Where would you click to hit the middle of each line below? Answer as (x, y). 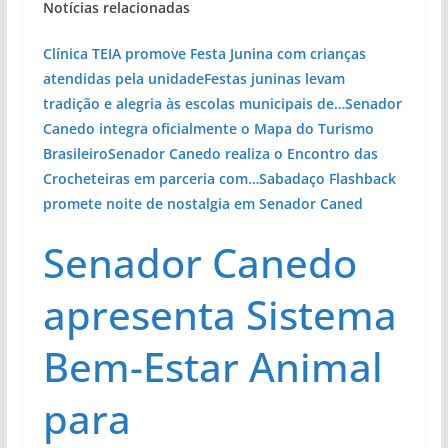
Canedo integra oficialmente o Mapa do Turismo (208, 128)
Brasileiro (75, 153)
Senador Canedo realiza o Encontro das (242, 153)
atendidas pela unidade (123, 78)
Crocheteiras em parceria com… (150, 178)
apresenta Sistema (219, 314)
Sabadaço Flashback (327, 178)
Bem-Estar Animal (212, 366)
